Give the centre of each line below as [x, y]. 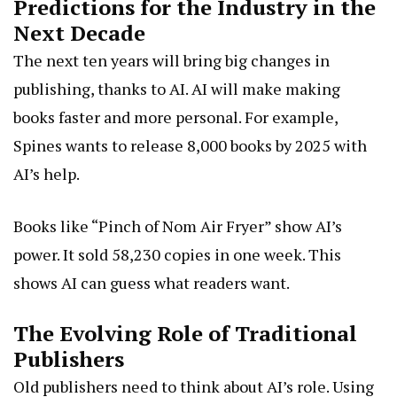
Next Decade [79, 33]
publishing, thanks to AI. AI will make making [177, 89]
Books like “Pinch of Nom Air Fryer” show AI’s [178, 226]
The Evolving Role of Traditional [185, 334]
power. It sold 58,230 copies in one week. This [177, 255]
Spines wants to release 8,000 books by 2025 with [190, 146]
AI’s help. [47, 174]
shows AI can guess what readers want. [152, 283]
